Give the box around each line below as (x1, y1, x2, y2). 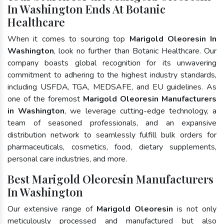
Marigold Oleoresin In (129, 33, 216, 44)
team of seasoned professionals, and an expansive (7, 117, 216, 128)
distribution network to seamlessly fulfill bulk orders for (7, 129, 216, 140)
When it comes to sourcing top (7, 33, 129, 44)
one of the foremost (7, 93, 83, 104)
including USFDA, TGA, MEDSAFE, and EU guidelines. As (7, 81, 216, 92)
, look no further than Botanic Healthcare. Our (54, 45, 216, 56)
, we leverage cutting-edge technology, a (64, 105, 217, 116)
